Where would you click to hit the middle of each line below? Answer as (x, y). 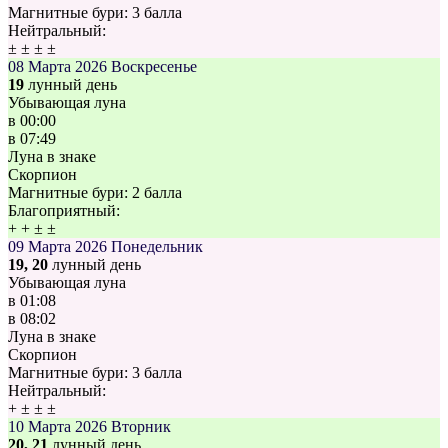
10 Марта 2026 (57, 427)
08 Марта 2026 (57, 67)
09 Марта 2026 (57, 247)
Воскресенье (154, 67)
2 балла (157, 193)
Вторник (141, 427)
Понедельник (157, 247)
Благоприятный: (64, 211)
